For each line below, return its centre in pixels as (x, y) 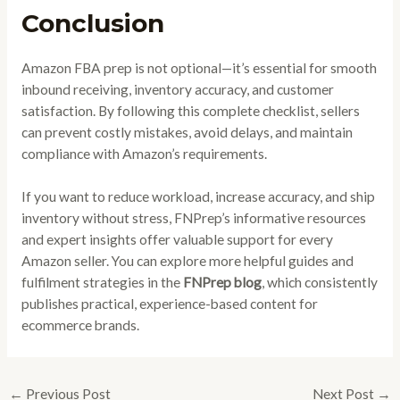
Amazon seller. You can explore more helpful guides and (187, 261)
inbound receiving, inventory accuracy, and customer (177, 89)
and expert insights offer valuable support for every (177, 240)
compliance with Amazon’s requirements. (144, 153)
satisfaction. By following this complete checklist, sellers (190, 110)
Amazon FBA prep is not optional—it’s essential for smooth (199, 67)
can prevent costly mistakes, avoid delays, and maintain (187, 132)
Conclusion (92, 23)
